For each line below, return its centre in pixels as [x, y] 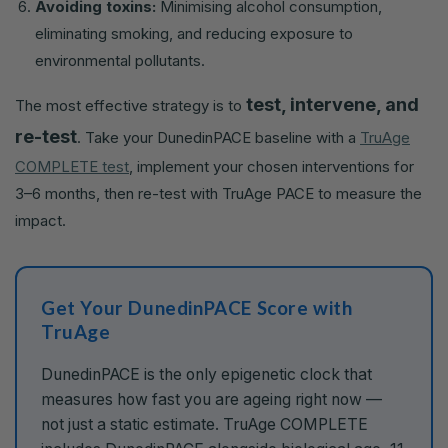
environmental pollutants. [120, 60]
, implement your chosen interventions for [271, 166]
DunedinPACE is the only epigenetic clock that [206, 375]
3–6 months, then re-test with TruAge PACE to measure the [218, 193]
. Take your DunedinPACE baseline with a [218, 137]
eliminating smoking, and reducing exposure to [194, 33]
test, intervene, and [332, 104]
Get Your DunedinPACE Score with [197, 307]
